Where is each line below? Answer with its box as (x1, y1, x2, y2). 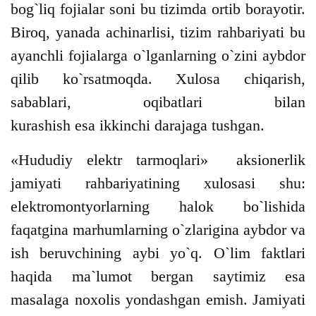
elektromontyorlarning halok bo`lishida (11, 197, 305, 216)
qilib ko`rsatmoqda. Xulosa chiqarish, (11, 70, 305, 88)
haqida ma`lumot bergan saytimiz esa (11, 267, 305, 286)
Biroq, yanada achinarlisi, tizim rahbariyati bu (11, 23, 305, 42)
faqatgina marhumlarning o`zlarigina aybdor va (11, 221, 305, 239)
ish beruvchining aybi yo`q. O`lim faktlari (11, 244, 305, 262)
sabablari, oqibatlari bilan (11, 93, 305, 111)
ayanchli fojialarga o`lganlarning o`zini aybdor (11, 47, 305, 65)
